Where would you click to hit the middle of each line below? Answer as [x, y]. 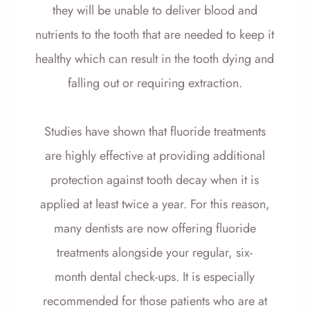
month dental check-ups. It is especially [155, 277]
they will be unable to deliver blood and [155, 11]
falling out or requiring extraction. [155, 83]
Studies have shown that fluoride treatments [155, 132]
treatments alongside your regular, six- [155, 253]
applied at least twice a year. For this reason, [155, 204]
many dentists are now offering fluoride [155, 229]
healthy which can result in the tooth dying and [155, 59]
